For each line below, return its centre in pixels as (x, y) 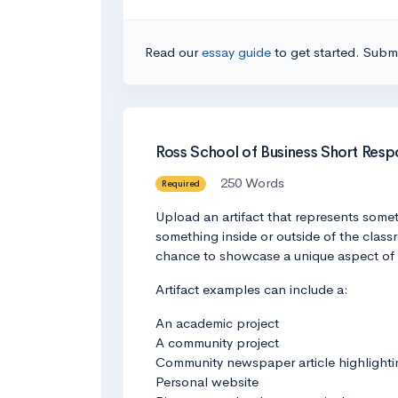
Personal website (207, 381)
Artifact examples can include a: (252, 289)
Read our (173, 52)
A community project (217, 342)
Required (181, 184)
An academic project (217, 322)
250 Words (252, 182)
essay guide (238, 52)
